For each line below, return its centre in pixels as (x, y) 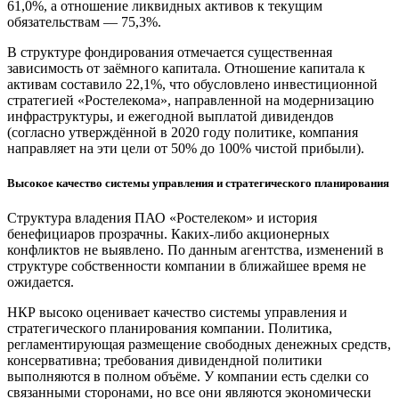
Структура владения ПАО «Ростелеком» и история (162, 218)
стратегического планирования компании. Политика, (170, 329)
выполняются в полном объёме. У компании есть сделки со (188, 377)
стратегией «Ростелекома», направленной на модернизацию (191, 101)
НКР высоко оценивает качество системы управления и (177, 313)
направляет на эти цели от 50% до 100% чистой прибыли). (186, 149)
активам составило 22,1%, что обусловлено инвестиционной (192, 85)
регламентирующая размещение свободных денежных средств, (199, 345)
